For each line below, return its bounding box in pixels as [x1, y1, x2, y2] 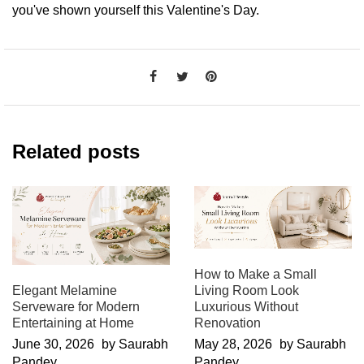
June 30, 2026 [12, 336, 94, 351]
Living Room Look [193, 284, 299, 298]
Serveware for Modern [12, 299, 140, 314]
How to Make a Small [193, 267, 317, 282]
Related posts [12, 140, 140, 162]
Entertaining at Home [12, 315, 134, 330]
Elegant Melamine [12, 283, 117, 297]
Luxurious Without [193, 300, 298, 314]
